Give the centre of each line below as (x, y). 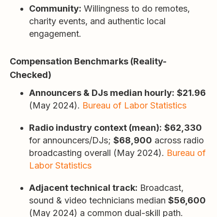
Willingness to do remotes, (136, 8)
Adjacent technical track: (83, 188)
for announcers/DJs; (71, 140)
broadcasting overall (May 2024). (98, 153)
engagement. (55, 34)
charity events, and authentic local (97, 21)
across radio (178, 140)
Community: (55, 8)
